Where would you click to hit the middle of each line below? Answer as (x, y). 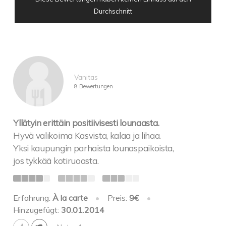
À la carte (70, 198)
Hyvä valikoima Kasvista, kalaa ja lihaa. (87, 135)
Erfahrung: (33, 198)
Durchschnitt (113, 11)
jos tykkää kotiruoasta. (56, 160)
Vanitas (86, 77)
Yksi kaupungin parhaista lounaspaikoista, (94, 148)
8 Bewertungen (93, 86)
